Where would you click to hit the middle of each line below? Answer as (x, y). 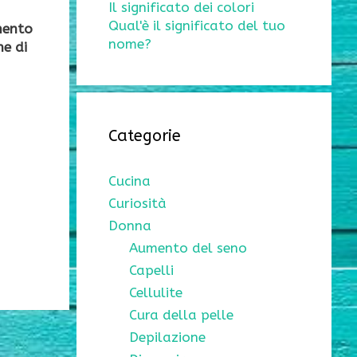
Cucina (129, 181)
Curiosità (137, 204)
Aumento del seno (188, 248)
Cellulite (155, 293)
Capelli (151, 271)
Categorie (145, 136)
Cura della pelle (181, 315)
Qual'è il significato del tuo (197, 26)
